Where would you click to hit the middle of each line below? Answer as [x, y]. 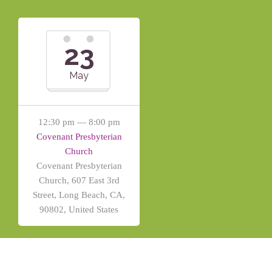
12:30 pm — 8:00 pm [79, 122]
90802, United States [79, 209]
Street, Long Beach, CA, [79, 195]
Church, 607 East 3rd [79, 180]
